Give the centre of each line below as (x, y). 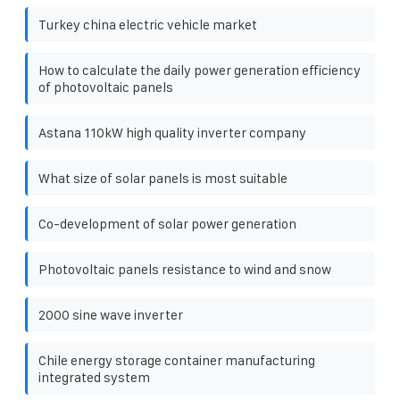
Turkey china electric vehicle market (148, 24)
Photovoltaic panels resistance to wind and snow (185, 269)
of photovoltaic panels (106, 87)
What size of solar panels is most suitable (163, 178)
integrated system (94, 377)
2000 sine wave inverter (111, 314)
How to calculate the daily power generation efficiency (200, 70)
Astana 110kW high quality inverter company (172, 132)
